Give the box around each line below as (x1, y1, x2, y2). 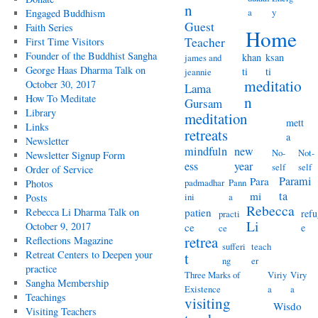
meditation (185, 109, 247, 128)
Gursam (185, 95, 222, 111)
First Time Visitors (25, 35, 104, 48)
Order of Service (25, 163, 93, 176)
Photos (25, 177, 53, 190)
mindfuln (185, 143, 227, 159)
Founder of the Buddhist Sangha (25, 49, 157, 62)
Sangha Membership (25, 276, 109, 290)
